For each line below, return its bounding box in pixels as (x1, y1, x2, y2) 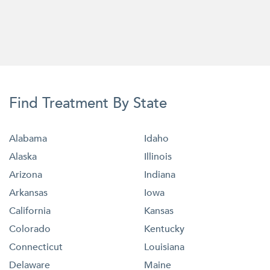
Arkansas (9, 186, 48, 200)
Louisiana (144, 240, 184, 254)
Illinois (144, 150, 172, 164)
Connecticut (9, 240, 63, 254)
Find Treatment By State (9, 93, 167, 114)
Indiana (144, 168, 175, 182)
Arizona (9, 168, 42, 182)
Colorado (9, 222, 51, 236)
